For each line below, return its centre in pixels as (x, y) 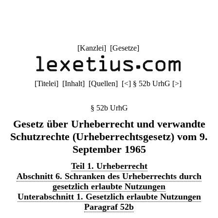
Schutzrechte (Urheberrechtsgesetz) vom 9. (109, 136)
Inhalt (73, 83)
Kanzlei (91, 48)
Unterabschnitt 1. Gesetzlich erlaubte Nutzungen (109, 197)
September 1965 (109, 149)
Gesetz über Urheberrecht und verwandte (109, 124)
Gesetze (124, 48)
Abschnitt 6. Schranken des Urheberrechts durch (109, 176)
